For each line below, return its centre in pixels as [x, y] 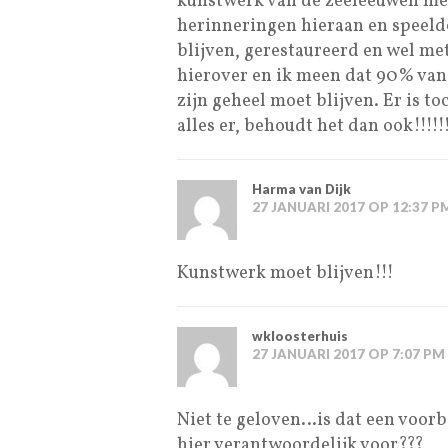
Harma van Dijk [301, 188]
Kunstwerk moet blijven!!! [285, 273]
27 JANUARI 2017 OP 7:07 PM [348, 353]
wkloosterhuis [300, 335]
